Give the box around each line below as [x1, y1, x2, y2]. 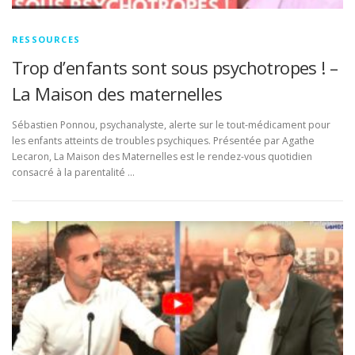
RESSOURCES [12, 33, 80, 46]
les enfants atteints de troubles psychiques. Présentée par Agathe [12, 134, 315, 148]
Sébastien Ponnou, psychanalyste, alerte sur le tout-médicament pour [12, 118, 330, 132]
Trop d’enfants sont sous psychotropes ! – [12, 55, 338, 80]
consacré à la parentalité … [12, 166, 135, 180]
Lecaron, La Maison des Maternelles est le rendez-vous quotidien [12, 150, 312, 164]
